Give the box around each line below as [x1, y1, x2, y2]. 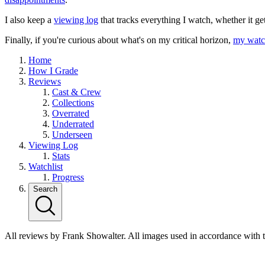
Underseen [52, 130, 92, 140]
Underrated [52, 119, 94, 130]
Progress [52, 172, 84, 183]
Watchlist [28, 161, 63, 172]
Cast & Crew [52, 87, 101, 98]
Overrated [52, 108, 89, 119]
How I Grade [28, 66, 78, 76]
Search [33, 185, 57, 194]
